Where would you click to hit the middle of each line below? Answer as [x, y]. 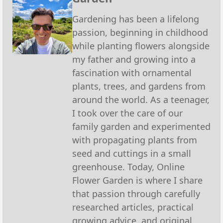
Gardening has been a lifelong [136, 19]
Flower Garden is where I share [137, 180]
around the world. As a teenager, [141, 99]
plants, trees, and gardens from [139, 86]
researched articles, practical [133, 207]
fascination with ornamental [132, 72]
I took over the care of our [127, 113]
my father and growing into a [134, 59]
